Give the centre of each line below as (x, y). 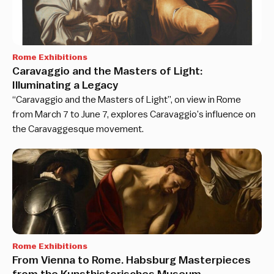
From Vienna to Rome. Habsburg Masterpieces (131, 260)
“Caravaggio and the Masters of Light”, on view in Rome (127, 100)
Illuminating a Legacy (65, 85)
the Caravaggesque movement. (78, 129)
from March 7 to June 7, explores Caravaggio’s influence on (134, 115)
